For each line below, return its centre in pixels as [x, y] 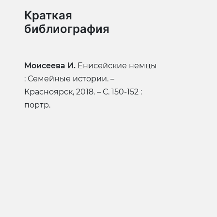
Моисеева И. [50, 65]
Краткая [48, 15]
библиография [67, 29]
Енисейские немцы [116, 65]
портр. [37, 105]
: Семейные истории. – [69, 78]
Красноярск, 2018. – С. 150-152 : [83, 92]
